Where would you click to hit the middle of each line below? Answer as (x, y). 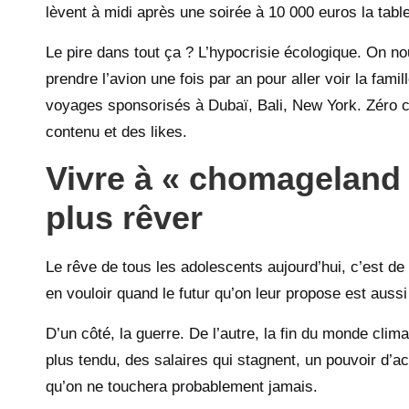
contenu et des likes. (116, 131)
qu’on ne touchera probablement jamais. (182, 386)
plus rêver (124, 217)
